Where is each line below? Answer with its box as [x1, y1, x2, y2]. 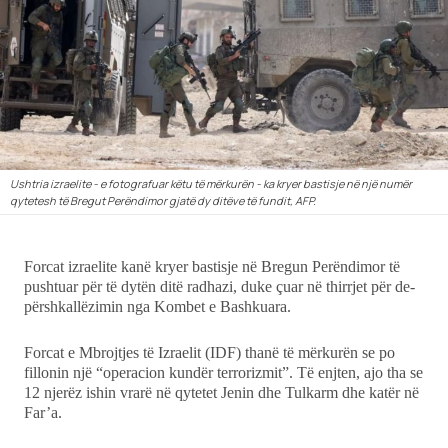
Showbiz [40, 7, 101, 29]
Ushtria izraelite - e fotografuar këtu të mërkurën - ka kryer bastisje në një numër [10, 175, 412, 191]
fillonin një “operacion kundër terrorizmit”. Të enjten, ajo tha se [24, 363, 423, 381]
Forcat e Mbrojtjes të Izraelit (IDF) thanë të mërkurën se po [24, 343, 395, 361]
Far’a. [24, 403, 62, 421]
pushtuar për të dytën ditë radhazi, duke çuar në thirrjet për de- [24, 277, 415, 295]
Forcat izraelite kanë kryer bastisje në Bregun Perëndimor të [24, 257, 400, 275]
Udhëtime [40, 158, 111, 180]
